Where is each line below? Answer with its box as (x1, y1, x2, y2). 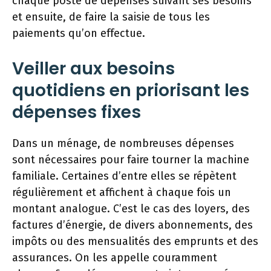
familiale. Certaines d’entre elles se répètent (12, 169, 237, 183)
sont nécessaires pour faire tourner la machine (12, 152, 249, 166)
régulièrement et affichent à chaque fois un (12, 185, 231, 199)
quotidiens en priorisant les (12, 78, 249, 102)
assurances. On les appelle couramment (12, 250, 217, 264)
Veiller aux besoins (12, 56, 175, 80)
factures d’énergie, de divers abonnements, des (12, 218, 253, 232)
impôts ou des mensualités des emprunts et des (12, 234, 258, 248)
